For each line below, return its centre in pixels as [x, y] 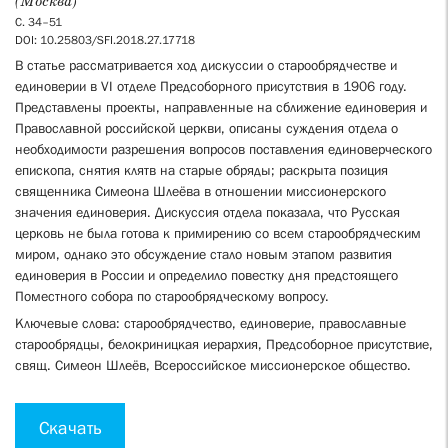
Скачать [70, 428]
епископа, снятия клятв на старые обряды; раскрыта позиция [201, 170]
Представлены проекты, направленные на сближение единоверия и [221, 107]
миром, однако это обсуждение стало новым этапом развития [203, 254]
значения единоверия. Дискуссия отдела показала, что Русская [207, 212]
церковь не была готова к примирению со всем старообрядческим [218, 233]
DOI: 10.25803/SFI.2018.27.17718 [105, 40]
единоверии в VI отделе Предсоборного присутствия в [179, 86]
